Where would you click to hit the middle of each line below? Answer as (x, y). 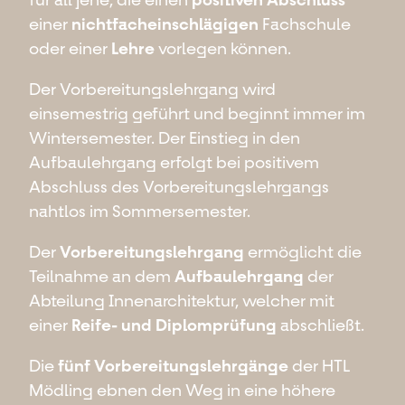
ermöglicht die (303, 252)
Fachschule (305, 24)
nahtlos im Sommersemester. (140, 211)
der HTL (319, 366)
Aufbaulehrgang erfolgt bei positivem (174, 162)
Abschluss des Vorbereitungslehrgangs (179, 187)
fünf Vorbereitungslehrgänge (173, 366)
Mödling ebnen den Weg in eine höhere (182, 390)
